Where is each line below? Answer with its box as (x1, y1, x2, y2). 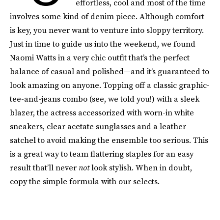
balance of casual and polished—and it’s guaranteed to (10, 66, 209, 77)
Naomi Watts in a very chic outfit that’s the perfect (10, 52, 190, 63)
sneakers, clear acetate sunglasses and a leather (10, 121, 186, 132)
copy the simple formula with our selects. (10, 176, 160, 187)
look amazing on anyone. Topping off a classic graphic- (10, 80, 210, 90)
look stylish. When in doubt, (89, 162, 192, 173)
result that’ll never (10, 162, 79, 173)
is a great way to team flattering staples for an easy (10, 148, 193, 159)
